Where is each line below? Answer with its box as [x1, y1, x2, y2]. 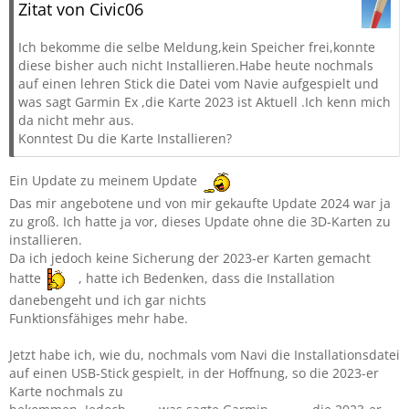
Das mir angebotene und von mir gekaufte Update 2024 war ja [9, 194, 391, 212]
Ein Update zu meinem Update [9, 172, 201, 190]
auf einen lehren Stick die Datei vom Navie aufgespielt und [18, 75, 379, 92]
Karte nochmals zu [9, 383, 123, 400]
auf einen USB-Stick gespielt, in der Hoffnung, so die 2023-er [9, 364, 379, 382]
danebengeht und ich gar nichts [9, 291, 206, 309]
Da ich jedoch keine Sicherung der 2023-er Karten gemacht [9, 249, 371, 267]
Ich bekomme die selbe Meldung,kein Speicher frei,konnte [18, 38, 375, 56]
